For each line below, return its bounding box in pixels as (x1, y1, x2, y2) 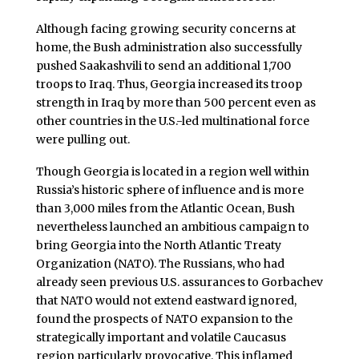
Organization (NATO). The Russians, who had (35, 256, 284, 271)
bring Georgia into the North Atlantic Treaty (35, 237, 281, 252)
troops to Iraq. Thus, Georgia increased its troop (35, 76, 302, 91)
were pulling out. (35, 131, 130, 147)
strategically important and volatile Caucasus (35, 329, 286, 345)
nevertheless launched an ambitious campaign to (35, 219, 309, 234)
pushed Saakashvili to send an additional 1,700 (35, 58, 291, 73)
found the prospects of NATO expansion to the (35, 311, 292, 326)
